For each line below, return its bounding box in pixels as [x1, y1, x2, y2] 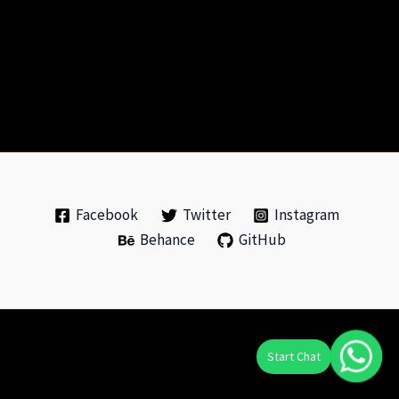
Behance [139, 230, 195, 250]
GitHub [239, 230, 287, 250]
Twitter [182, 205, 231, 225]
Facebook [75, 205, 138, 225]
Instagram [274, 205, 340, 225]
